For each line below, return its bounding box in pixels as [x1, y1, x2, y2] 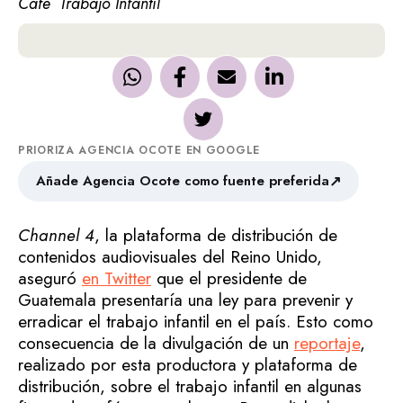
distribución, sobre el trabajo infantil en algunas [18, 373, 362, 399]
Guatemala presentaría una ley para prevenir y [18, 287, 353, 312]
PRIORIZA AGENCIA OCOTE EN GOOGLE [18, 141, 261, 158]
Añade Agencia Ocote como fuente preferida [36, 171, 329, 191]
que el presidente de [151, 265, 307, 291]
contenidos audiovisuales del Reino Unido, [18, 244, 322, 269]
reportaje [294, 330, 360, 355]
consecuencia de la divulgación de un [18, 330, 294, 355]
